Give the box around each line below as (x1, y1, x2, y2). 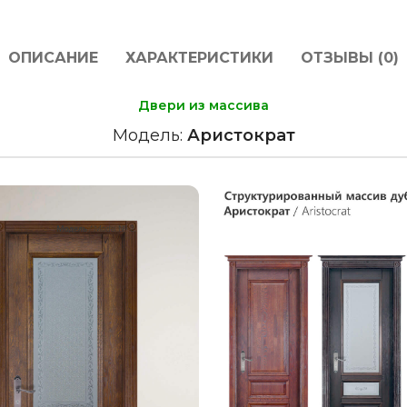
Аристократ (186, 124, 295, 145)
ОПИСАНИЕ (8, 48, 98, 66)
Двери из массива (138, 96, 269, 114)
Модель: (112, 124, 187, 145)
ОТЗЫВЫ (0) (301, 48, 399, 66)
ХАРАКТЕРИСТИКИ (125, 48, 273, 66)
